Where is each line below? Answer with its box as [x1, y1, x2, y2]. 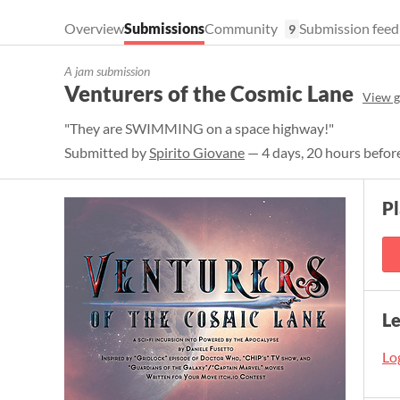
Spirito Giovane [149, 144, 245, 161]
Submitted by [64, 144, 149, 161]
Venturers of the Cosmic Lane [64, 80, 354, 106]
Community [204, 20, 278, 37]
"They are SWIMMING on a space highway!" [64, 120, 334, 137]
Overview [64, 20, 124, 37]
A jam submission [64, 63, 150, 79]
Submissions [124, 20, 204, 37]
